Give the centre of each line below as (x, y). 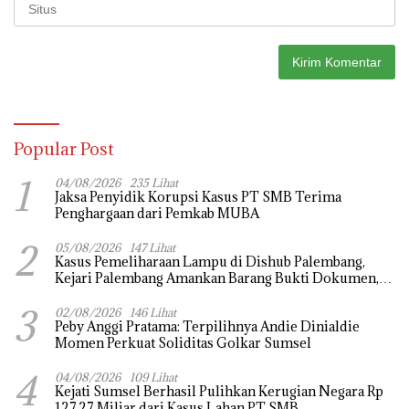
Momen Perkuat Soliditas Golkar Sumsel (183, 342)
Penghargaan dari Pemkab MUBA (157, 213)
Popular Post (64, 148)
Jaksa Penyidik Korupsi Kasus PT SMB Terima (198, 196)
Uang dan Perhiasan (116, 294)
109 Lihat (153, 377)
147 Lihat (152, 247)
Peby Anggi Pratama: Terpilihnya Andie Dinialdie (207, 326)
